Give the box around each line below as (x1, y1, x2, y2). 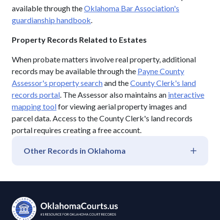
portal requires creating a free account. (12, 125, 141, 135)
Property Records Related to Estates (12, 34, 147, 44)
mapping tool (12, 101, 56, 111)
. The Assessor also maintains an (60, 89, 168, 99)
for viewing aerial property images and (56, 101, 187, 111)
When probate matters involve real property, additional (12, 54, 196, 64)
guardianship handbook (12, 15, 91, 25)
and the (103, 78, 130, 87)
